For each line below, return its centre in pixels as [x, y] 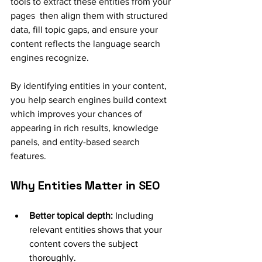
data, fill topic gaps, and [59, 30]
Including [134, 216]
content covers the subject [85, 244]
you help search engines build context [90, 100]
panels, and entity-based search [76, 142]
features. [28, 156]
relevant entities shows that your [97, 230]
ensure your [134, 30]
